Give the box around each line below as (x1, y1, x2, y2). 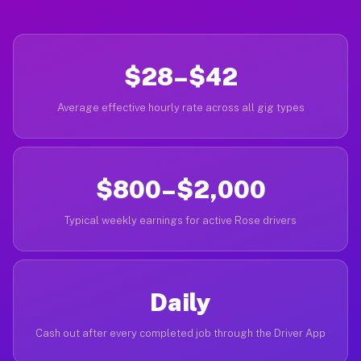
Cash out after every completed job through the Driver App (35, 327, 326, 339)
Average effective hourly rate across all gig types (56, 102, 305, 114)
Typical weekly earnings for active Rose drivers (64, 214, 297, 226)
